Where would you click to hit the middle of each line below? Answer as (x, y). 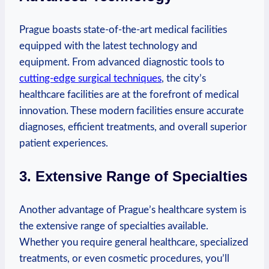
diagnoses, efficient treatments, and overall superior (133, 127)
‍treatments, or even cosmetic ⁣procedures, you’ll (124, 259)
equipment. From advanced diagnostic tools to (122, 62)
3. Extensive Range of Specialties (133, 177)
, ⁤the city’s (184, 79)
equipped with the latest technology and (108, 46)
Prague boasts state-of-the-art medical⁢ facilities (123, 30)
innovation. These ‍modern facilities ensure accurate (131, 111)
